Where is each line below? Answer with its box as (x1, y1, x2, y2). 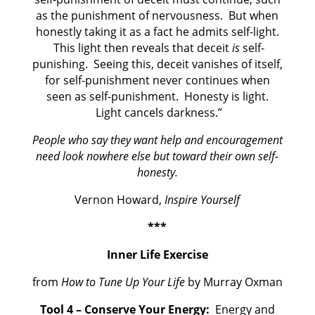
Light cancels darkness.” (92, 105, 222, 121)
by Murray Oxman (184, 274, 283, 290)
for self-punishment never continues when (44, 72, 270, 89)
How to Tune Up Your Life (60, 274, 185, 290)
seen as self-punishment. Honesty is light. (46, 89, 269, 105)
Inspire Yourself (165, 192, 240, 208)
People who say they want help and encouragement (32, 132, 283, 148)
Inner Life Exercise (106, 247, 208, 263)
